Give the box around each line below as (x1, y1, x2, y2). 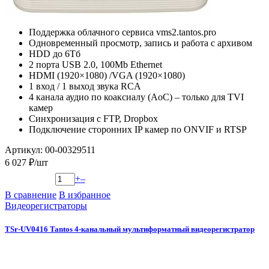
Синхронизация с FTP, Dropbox (29, 113, 158, 124)
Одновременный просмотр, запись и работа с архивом (29, 37, 252, 48)
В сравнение (5, 189, 56, 200)
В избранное (59, 189, 110, 200)
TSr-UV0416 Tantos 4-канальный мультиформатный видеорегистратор (5, 225, 255, 234)
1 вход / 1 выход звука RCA (29, 80, 141, 91)
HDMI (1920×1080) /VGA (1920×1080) (29, 70, 185, 80)
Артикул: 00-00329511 (5, 144, 95, 155)
